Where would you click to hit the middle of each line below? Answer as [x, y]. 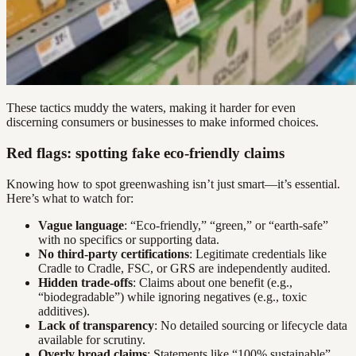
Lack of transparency [96, 325]
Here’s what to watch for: [70, 198]
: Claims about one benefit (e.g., [213, 282]
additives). [64, 311]
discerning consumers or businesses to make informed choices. [163, 122]
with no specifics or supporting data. [129, 239]
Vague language [81, 225]
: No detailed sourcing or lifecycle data [251, 325]
